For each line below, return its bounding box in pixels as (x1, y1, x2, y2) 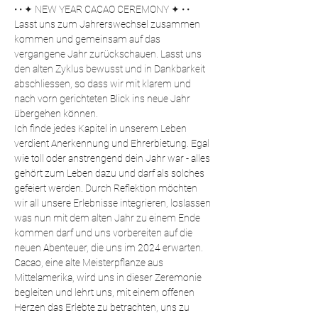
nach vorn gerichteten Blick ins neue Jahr (14, 93, 192, 105)
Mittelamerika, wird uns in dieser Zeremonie (14, 272, 204, 284)
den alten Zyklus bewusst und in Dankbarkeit (14, 63, 207, 75)
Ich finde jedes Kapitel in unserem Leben (14, 123, 189, 135)
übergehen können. (14, 108, 98, 120)
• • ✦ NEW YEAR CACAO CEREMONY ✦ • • (14, 4, 192, 16)
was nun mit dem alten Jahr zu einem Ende (14, 212, 202, 224)
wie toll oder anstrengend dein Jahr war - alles (14, 153, 212, 165)
